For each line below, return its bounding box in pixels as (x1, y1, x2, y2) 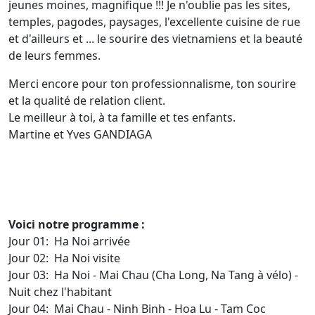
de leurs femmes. (8, 48, 101, 63)
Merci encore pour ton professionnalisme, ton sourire (8, 76, 296, 91)
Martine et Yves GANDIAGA (8, 127, 152, 142)
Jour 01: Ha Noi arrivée (8, 233, 130, 249)
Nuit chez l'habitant (8, 284, 112, 300)
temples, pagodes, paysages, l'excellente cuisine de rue (8, 14, 300, 30)
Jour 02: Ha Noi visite (8, 250, 120, 266)
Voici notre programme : (8, 217, 145, 232)
